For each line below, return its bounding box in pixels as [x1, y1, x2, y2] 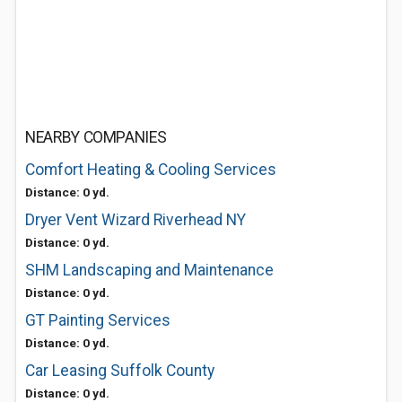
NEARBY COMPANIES [25, 128, 167, 146]
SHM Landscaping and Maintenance [25, 261, 274, 279]
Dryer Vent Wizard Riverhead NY [25, 211, 246, 229]
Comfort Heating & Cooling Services [25, 161, 276, 179]
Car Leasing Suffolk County [25, 362, 214, 380]
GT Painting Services [25, 311, 170, 329]
